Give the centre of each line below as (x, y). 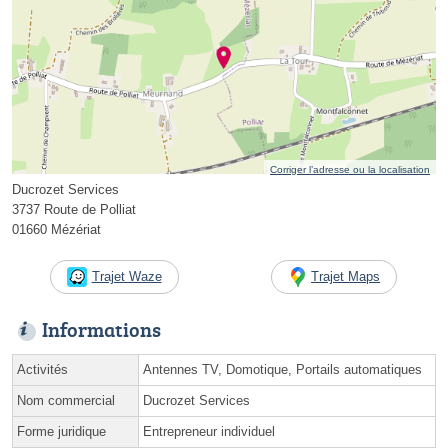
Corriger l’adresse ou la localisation (350, 170)
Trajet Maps (345, 277)
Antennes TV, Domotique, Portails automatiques (282, 370)
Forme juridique (61, 432)
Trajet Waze (126, 277)
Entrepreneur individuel (209, 432)
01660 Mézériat (56, 230)
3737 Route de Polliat (74, 210)
